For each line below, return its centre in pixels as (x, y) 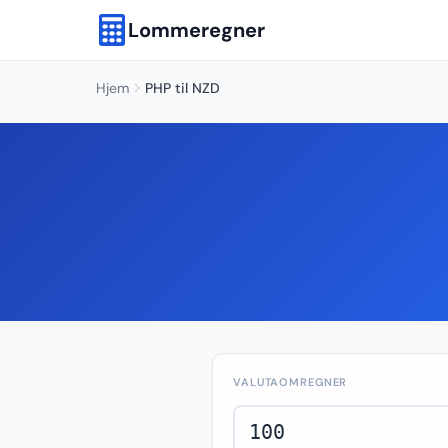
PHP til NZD (182, 88)
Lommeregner (196, 30)
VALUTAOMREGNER (290, 382)
